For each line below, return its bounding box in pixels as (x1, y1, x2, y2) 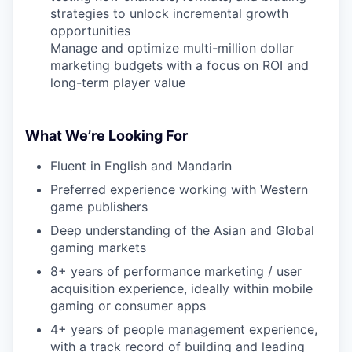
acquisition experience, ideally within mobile (50, 280, 313, 296)
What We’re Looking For (25, 127, 188, 144)
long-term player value (50, 75, 185, 90)
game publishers (50, 199, 148, 214)
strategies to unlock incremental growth (50, 5, 288, 21)
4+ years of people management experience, (50, 321, 317, 337)
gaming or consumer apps (50, 298, 206, 313)
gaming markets (50, 240, 146, 255)
